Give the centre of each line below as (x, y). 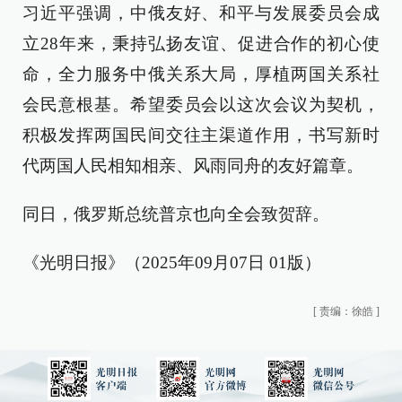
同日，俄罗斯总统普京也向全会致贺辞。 (176, 214)
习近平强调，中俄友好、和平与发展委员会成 (201, 13)
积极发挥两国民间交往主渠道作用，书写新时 (201, 135)
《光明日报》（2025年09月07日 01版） (172, 262)
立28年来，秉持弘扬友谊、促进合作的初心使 (201, 44)
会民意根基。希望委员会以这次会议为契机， (201, 105)
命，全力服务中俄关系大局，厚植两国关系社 (201, 74)
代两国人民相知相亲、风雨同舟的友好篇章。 (193, 166)
